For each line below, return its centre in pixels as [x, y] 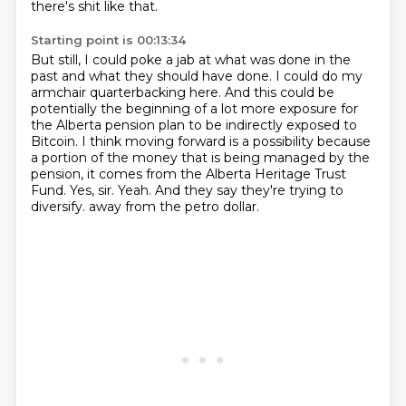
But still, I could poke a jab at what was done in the [190, 60]
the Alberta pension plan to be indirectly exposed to [193, 125]
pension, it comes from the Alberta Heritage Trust [188, 174]
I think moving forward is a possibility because [226, 141]
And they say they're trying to [249, 190]
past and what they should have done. [153, 76]
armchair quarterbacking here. [127, 92]
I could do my [319, 76]
